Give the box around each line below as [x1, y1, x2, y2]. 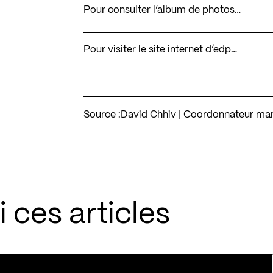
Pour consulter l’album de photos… [83, 5, 241, 15]
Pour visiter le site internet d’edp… [83, 44, 238, 54]
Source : [83, 110, 121, 119]
